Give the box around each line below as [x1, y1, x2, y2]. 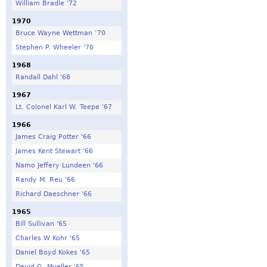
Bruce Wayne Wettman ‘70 [15, 29, 105, 37]
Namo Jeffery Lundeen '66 [15, 161, 103, 169]
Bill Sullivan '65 [15, 219, 67, 228]
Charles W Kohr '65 [15, 234, 80, 242]
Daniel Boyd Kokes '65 [15, 248, 90, 256]
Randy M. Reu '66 [15, 175, 75, 184]
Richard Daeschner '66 [15, 190, 92, 198]
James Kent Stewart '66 [15, 147, 93, 155]
